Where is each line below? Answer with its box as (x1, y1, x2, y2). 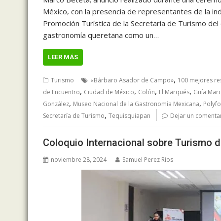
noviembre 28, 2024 (51, 155, 107, 164)
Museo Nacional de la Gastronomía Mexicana (73, 99, 199, 108)
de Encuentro (43, 87, 80, 96)
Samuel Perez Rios (122, 155, 173, 164)
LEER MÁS (48, 53, 78, 61)
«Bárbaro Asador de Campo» (90, 75, 174, 84)
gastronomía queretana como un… (43, 30, 159, 40)
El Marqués (159, 87, 189, 96)
